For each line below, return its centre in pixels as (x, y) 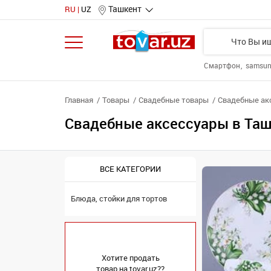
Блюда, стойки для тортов (119, 199)
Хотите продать (130, 258)
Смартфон (223, 66)
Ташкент (125, 9)
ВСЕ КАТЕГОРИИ (130, 169)
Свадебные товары (174, 100)
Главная (79, 100)
